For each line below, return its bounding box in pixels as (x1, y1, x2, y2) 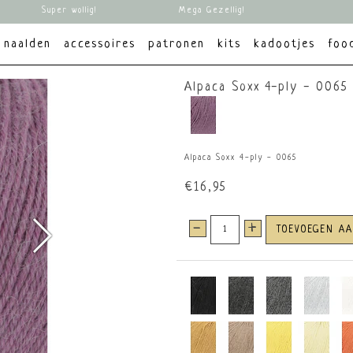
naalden (3, 38, 51, 51)
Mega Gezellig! (178, 6, 245, 15)
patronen (147, 38, 205, 51)
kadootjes (253, 38, 315, 51)
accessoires (63, 38, 136, 51)
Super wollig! (42, 6, 97, 15)
